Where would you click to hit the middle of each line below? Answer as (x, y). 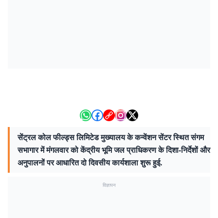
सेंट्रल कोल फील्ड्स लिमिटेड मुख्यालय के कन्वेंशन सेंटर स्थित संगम (111, 137)
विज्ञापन (109, 185)
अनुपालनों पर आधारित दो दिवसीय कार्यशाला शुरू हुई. (90, 163)
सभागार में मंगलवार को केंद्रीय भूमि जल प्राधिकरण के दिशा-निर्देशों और (114, 150)
